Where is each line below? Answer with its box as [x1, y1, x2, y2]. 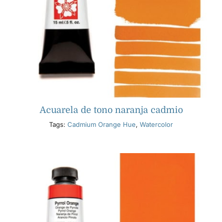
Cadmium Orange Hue [67, 120, 136, 129]
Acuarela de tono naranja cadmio [39, 105, 183, 115]
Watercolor [140, 120, 173, 129]
